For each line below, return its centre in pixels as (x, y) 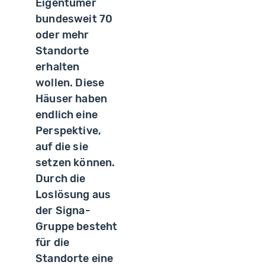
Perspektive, (69, 131)
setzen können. (75, 163)
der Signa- (63, 211)
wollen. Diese (70, 83)
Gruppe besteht (77, 227)
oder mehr (62, 35)
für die (53, 243)
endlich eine (67, 115)
